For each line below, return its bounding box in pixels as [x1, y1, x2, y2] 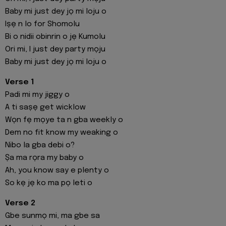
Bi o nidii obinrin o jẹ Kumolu [5, 32, 105, 41]
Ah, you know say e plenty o [5, 166, 109, 175]
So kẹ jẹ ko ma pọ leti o [5, 179, 92, 187]
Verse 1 [5, 78, 34, 86]
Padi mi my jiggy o [5, 90, 70, 99]
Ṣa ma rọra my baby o [5, 153, 84, 162]
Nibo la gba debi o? [5, 141, 75, 149]
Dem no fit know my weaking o [5, 128, 118, 137]
